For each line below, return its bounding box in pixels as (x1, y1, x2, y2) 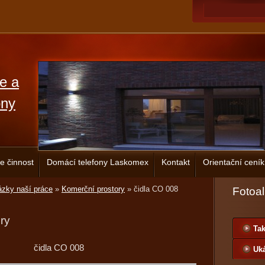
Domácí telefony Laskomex (47, 157, 148, 167)
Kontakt (161, 157, 190, 167)
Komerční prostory (62, 185, 125, 193)
